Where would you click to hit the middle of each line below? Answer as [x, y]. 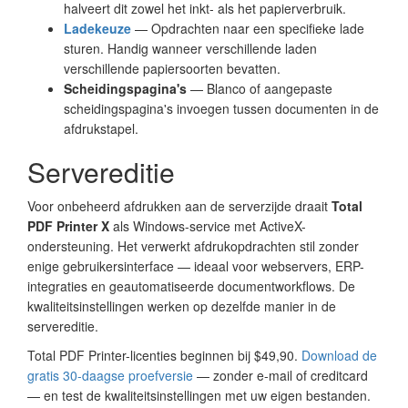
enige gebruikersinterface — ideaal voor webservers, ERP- [196, 265]
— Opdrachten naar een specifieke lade [248, 28]
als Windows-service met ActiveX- [208, 225]
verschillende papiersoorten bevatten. [172, 68]
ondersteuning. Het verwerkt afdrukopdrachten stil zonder [193, 245]
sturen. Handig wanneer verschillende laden [190, 48]
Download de [339, 355]
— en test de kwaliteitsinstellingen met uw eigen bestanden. [199, 395]
